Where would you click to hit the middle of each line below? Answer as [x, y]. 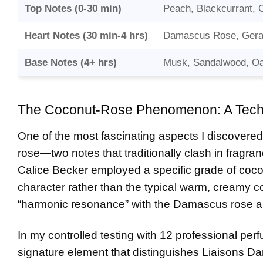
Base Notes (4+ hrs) [71, 63]
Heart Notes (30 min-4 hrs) [86, 36]
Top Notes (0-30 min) [73, 9]
